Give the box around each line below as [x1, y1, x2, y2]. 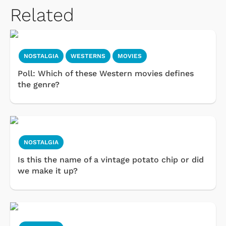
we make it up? [18, 166, 78, 176]
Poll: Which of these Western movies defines [18, 69, 194, 79]
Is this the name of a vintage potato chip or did [18, 155, 204, 165]
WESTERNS [71, 52, 105, 60]
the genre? [18, 80, 60, 90]
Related [10, 5, 74, 26]
